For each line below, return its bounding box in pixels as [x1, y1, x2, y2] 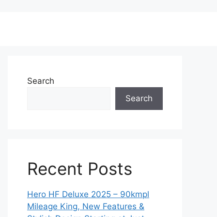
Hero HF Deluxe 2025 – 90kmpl [27, 189, 149, 199]
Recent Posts [27, 158, 132, 179]
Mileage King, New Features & [27, 201, 144, 211]
